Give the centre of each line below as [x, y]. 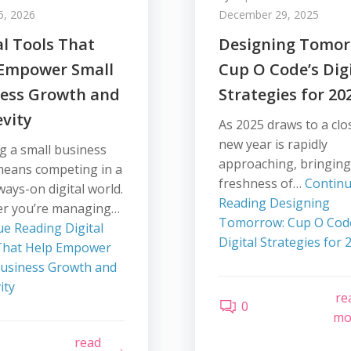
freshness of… [261, 183]
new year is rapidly [273, 144]
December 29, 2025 [268, 14]
